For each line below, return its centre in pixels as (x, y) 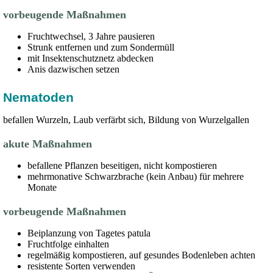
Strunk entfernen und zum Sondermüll (102, 47)
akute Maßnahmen (49, 144)
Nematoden (40, 97)
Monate (43, 187)
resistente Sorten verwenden (83, 266)
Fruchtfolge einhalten (69, 244)
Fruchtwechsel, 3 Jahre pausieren (92, 36)
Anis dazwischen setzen (75, 69)
